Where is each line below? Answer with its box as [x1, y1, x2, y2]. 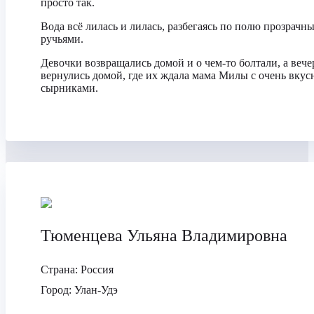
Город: [41, 284, 74, 296]
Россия [81, 264, 114, 275]
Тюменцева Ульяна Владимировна [41, 226, 287, 245]
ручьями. [41, 33, 83, 45]
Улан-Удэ [74, 284, 118, 296]
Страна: [41, 264, 81, 275]
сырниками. [41, 82, 98, 94]
